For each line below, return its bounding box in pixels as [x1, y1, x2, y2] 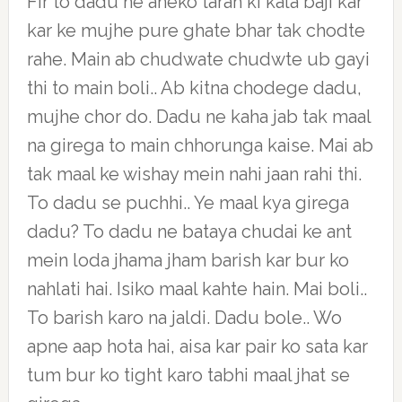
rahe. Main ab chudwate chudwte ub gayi [26, 48, 370, 70]
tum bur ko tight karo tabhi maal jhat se [26, 364, 350, 386]
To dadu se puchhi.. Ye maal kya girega [26, 192, 349, 214]
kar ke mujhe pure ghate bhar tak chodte [26, 20, 365, 41]
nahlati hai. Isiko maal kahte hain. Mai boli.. [26, 278, 367, 300]
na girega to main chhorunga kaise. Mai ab [26, 135, 373, 156]
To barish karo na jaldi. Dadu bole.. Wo [26, 307, 342, 328]
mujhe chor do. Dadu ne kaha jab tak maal [26, 106, 371, 127]
